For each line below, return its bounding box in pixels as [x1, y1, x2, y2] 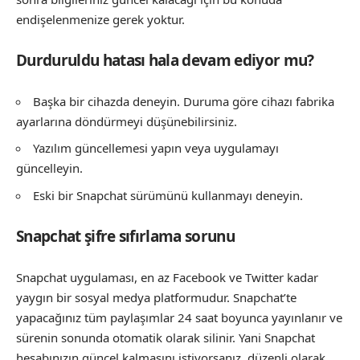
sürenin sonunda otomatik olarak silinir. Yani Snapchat [16, 329, 315, 346]
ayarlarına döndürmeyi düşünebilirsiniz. [16, 112, 237, 129]
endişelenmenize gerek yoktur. [16, 10, 185, 27]
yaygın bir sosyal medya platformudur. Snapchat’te [16, 288, 297, 305]
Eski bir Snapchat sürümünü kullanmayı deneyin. [33, 186, 303, 203]
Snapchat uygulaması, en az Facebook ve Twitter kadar [16, 268, 318, 285]
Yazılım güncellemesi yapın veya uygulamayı [33, 140, 279, 156]
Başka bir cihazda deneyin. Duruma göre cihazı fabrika [33, 92, 334, 109]
